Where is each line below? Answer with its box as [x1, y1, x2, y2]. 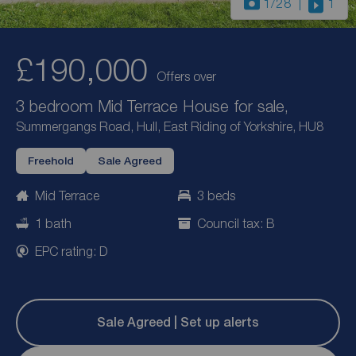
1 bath [35, 216, 72, 231]
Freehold [28, 154, 74, 168]
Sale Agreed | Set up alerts [97, 315, 259, 331]
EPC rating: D [35, 243, 108, 258]
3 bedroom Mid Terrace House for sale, [16, 96, 288, 116]
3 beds [197, 188, 235, 203]
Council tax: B [197, 216, 275, 231]
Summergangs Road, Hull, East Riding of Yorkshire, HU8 [16, 119, 323, 134]
